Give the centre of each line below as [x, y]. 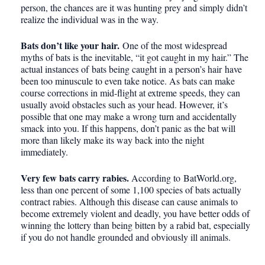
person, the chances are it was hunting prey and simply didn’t [134, 8]
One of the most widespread [173, 46]
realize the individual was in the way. [90, 20]
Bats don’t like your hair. [70, 46]
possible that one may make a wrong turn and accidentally [129, 117]
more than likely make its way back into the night [112, 140]
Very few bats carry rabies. [76, 178]
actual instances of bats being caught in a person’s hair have [131, 69]
